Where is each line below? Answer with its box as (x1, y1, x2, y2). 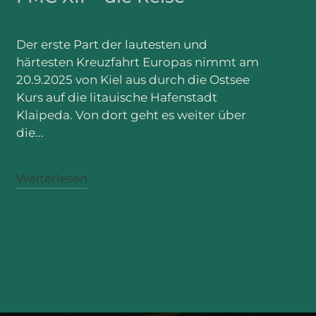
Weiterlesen (16, 171, 87, 186)
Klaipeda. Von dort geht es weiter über (16, 107, 246, 122)
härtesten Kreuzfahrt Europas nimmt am (16, 54, 259, 69)
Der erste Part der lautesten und (16, 37, 207, 51)
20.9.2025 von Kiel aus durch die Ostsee (16, 72, 250, 87)
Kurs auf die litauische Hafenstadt (16, 90, 217, 104)
